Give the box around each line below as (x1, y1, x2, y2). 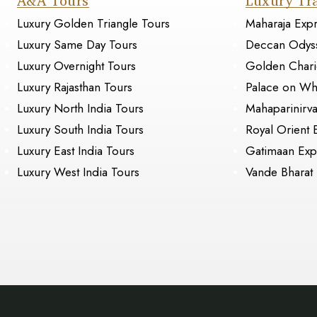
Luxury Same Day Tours (17, 36, 138, 54)
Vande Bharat (245, 163, 313, 181)
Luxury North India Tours (17, 100, 144, 117)
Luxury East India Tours (17, 142, 135, 160)
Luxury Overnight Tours (17, 57, 137, 75)
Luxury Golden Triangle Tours (17, 15, 171, 33)
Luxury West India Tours (17, 163, 140, 181)
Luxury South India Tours (17, 121, 144, 139)
